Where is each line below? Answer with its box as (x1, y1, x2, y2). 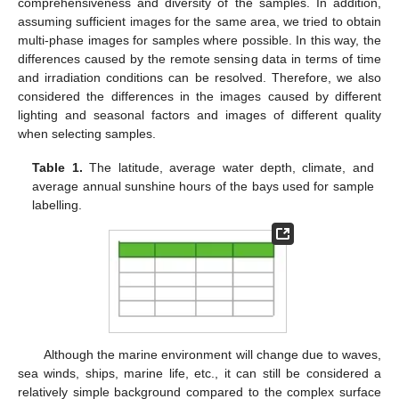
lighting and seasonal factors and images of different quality (18, 108, 381, 123)
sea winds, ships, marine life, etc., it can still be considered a (18, 366, 381, 381)
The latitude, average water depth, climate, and (82, 160, 374, 175)
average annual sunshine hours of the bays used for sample (32, 179, 374, 194)
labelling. (32, 198, 83, 213)
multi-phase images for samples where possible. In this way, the (18, 33, 381, 48)
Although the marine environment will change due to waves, (43, 347, 381, 362)
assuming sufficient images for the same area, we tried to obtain (18, 14, 381, 29)
